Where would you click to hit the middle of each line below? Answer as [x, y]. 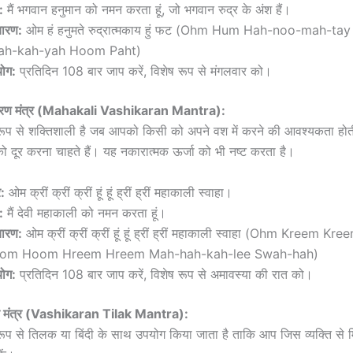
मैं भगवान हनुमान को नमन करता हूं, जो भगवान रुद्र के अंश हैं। [147, 10]
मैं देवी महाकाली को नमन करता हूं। [85, 213]
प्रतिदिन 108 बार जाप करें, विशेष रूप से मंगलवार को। [144, 71]
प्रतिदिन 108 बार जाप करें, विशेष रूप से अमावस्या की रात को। [164, 275]
